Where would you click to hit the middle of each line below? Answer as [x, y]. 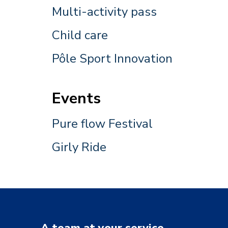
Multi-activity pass [104, 12]
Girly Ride [79, 147]
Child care [80, 35]
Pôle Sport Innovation [112, 59]
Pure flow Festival [102, 124]
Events [76, 98]
